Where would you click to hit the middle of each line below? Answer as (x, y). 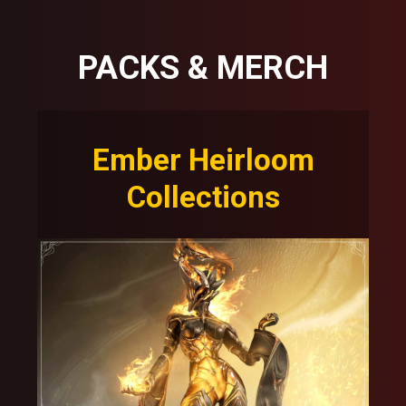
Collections (203, 198)
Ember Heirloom (203, 160)
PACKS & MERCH (203, 68)
